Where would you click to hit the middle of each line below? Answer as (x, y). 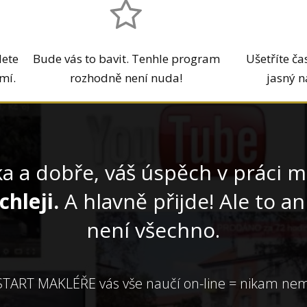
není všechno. (153, 230)
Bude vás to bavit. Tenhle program (126, 58)
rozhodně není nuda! (126, 77)
